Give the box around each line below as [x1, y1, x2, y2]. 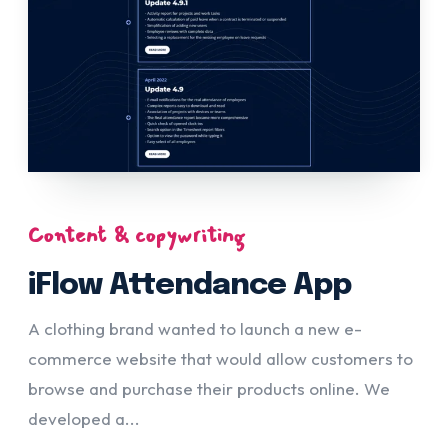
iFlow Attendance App [28, 269, 351, 301]
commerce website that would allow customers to [28, 347, 413, 369]
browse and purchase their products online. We [28, 377, 390, 399]
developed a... [28, 407, 140, 429]
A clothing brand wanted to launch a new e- [28, 317, 362, 339]
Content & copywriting [28, 217, 245, 252]
